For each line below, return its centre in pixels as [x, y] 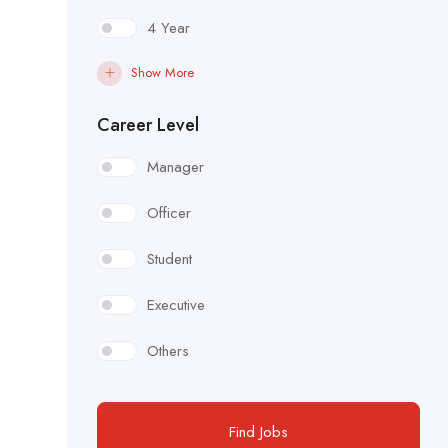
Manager [175, 167]
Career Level [148, 125]
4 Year [168, 28]
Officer [169, 213]
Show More [162, 73]
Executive [176, 305]
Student [169, 259]
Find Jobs [259, 432]
